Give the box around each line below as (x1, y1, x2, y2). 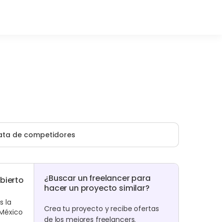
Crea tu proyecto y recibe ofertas (44, 204, 159, 214)
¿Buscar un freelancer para (44, 172, 151, 184)
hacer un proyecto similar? (44, 182, 150, 194)
